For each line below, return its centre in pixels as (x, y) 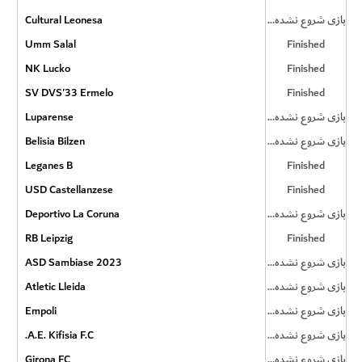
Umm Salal (50, 44)
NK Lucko (47, 68)
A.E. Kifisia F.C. (60, 335)
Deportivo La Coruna (72, 214)
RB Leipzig (48, 238)
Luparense (49, 117)
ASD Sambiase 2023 (73, 262)
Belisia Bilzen (55, 141)
